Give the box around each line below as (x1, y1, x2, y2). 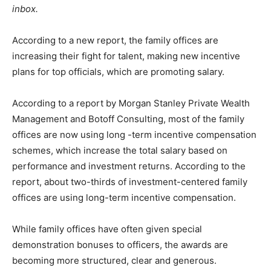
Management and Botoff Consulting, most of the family (12, 113, 244, 125)
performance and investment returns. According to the (12, 160, 246, 172)
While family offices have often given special (12, 223, 202, 235)
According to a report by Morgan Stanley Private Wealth (12, 97, 250, 109)
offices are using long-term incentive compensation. (12, 191, 236, 203)
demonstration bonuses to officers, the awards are (12, 238, 228, 250)
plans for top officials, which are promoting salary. (12, 65, 224, 77)
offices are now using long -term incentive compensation (12, 128, 256, 140)
